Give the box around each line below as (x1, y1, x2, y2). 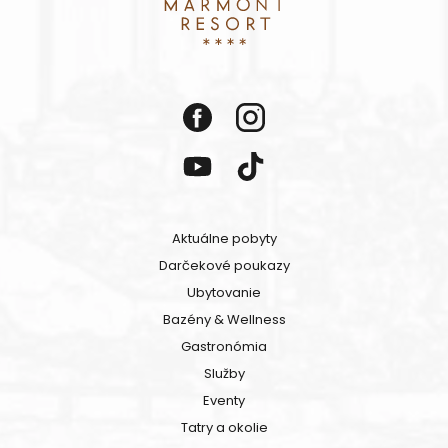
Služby (203, 364, 245, 384)
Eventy (203, 391, 245, 411)
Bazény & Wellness (162, 310, 286, 330)
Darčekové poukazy (158, 256, 290, 276)
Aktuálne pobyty (171, 229, 277, 249)
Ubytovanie (187, 283, 261, 303)
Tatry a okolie (180, 418, 268, 438)
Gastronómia (181, 337, 267, 357)
